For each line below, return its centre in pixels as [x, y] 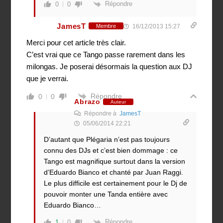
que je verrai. [48, 78]
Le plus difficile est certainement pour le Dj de [116, 183]
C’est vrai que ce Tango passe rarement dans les [106, 54]
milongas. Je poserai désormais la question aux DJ [110, 66]
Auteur [118, 102]
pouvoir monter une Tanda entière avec [106, 194]
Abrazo [87, 102]
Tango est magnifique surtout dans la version [115, 162]
